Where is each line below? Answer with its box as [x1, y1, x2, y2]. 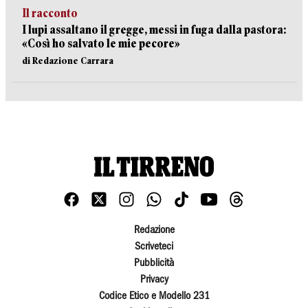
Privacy [140, 275, 168, 285]
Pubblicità [134, 258, 174, 269]
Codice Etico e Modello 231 [98, 291, 210, 302]
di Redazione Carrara [22, 55, 113, 66]
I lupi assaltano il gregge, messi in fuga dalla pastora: [22, 23, 286, 36]
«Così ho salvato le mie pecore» [22, 37, 180, 50]
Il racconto [22, 7, 78, 20]
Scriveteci [135, 242, 173, 252]
